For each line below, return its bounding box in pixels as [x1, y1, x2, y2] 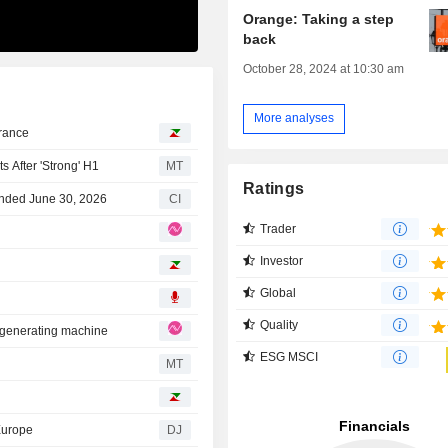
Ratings [243, 179, 305, 197]
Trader [260, 221, 297, 236]
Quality [260, 317, 299, 332]
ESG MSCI [260, 349, 319, 364]
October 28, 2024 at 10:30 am [243, 61, 405, 76]
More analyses [254, 111, 335, 126]
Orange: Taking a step [243, 10, 395, 27]
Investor [260, 253, 304, 268]
